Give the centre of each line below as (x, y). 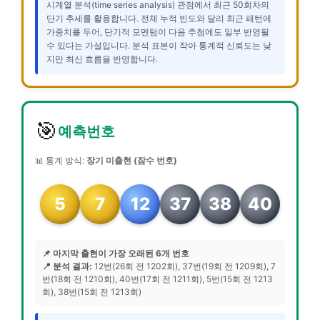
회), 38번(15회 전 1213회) (92, 291)
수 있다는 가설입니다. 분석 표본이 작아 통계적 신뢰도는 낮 (159, 45)
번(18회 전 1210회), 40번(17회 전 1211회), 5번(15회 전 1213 (157, 279)
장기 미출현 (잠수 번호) (132, 160)
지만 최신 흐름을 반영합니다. (102, 59)
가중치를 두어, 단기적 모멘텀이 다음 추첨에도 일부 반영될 (158, 31)
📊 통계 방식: (61, 160)
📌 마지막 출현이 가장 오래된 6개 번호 (116, 253)
